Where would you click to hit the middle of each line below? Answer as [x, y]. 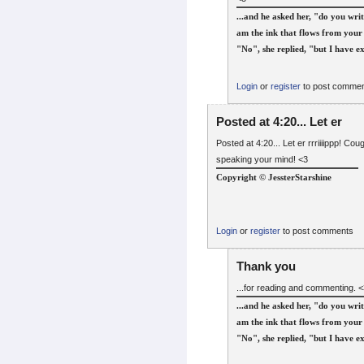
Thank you [266, 266]
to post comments [317, 231]
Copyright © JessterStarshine [274, 178]
